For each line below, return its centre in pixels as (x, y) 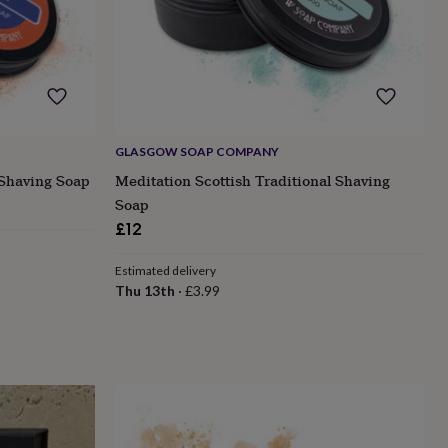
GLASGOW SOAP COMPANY (196, 151)
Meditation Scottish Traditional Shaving (252, 180)
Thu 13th (144, 290)
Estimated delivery (165, 270)
